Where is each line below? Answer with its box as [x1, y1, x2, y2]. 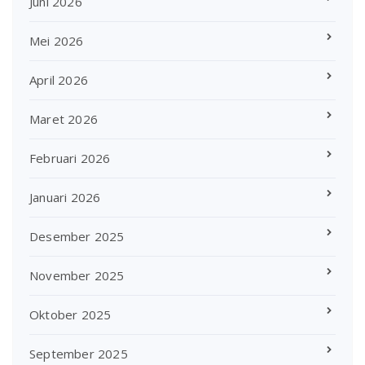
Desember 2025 [29, 227, 125, 244]
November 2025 [29, 266, 125, 284]
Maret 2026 [29, 110, 98, 127]
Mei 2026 [29, 32, 84, 49]
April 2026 [29, 71, 88, 88]
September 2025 [29, 345, 128, 362]
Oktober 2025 [29, 306, 112, 323]
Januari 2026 [29, 188, 101, 205]
